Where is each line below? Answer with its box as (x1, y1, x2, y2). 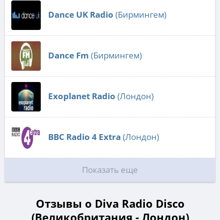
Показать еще (82, 164, 138, 175)
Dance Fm (48, 49, 89, 61)
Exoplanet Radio (48, 90, 115, 102)
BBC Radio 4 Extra (48, 131, 121, 142)
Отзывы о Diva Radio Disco (35, 195, 185, 211)
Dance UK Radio (48, 8, 113, 20)
